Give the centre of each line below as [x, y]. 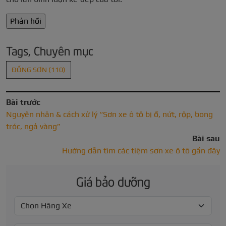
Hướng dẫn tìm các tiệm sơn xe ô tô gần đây [141, 151]
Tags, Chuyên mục [50, 50]
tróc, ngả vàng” [33, 127]
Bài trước [23, 102]
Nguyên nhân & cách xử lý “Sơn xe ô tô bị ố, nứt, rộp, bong [109, 115]
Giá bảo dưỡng [113, 181]
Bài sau [206, 139]
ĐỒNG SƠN [30, 70]
